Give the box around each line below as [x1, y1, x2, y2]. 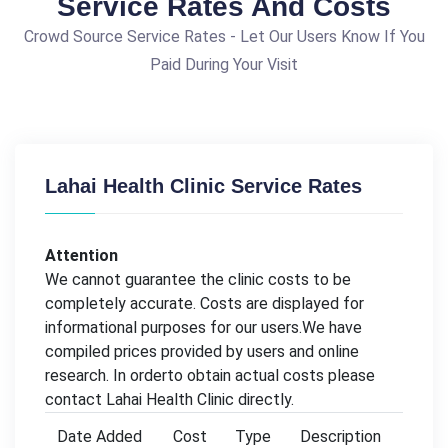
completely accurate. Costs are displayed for [45, 293, 364, 313]
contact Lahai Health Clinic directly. [45, 389, 294, 409]
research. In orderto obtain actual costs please [45, 365, 375, 385]
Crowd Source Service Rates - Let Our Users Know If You [23, 26, 425, 46]
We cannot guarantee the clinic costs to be [45, 269, 351, 289]
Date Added [57, 426, 142, 446]
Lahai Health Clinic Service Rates [45, 174, 362, 197]
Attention [45, 245, 118, 265]
